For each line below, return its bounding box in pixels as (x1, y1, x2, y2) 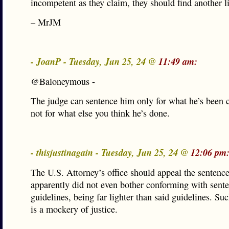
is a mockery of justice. (31, 203, 118, 215)
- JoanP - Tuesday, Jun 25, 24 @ (31, 55, 158, 68)
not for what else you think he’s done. (31, 107, 170, 119)
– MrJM (31, 16, 61, 28)
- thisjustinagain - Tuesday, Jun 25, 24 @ (31, 146, 191, 159)
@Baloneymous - (31, 75, 95, 87)
